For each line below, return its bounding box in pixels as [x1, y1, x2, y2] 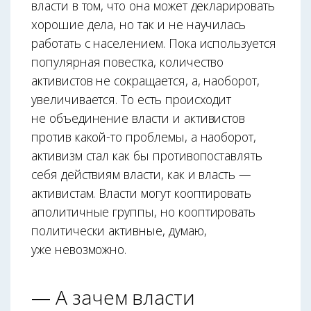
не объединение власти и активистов [31, 109, 246, 126]
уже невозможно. [31, 240, 127, 258]
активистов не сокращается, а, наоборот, [31, 72, 260, 89]
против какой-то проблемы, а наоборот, [31, 128, 257, 145]
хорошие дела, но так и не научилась [31, 15, 246, 33]
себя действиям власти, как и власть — [31, 165, 252, 183]
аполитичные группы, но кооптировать [31, 203, 256, 220]
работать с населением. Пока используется [31, 34, 276, 51]
